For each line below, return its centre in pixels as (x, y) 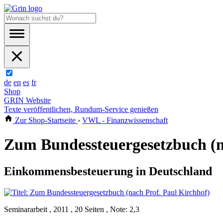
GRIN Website (27, 100)
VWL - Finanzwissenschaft (125, 120)
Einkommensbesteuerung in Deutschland (108, 171)
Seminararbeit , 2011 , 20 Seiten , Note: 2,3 (72, 209)
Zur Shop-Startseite (45, 120)
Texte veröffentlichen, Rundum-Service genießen (81, 109)
